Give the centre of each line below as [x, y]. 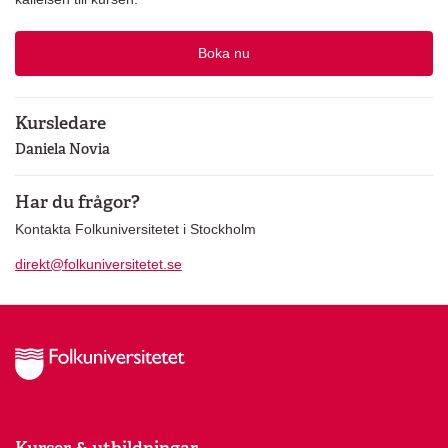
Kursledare [60, 123]
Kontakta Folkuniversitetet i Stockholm [135, 228]
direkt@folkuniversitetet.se [98, 264]
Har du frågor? [77, 201]
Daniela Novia [62, 148]
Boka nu [224, 53]
